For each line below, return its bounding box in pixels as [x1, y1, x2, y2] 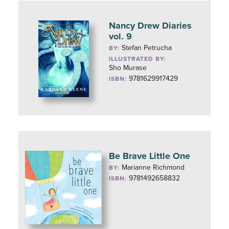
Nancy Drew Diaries [109, 20, 192, 31]
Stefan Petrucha [122, 43, 172, 52]
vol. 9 [109, 31, 132, 42]
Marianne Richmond [122, 163, 185, 172]
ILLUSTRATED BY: [109, 55, 167, 62]
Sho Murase [109, 63, 147, 72]
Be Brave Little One [109, 150, 191, 162]
